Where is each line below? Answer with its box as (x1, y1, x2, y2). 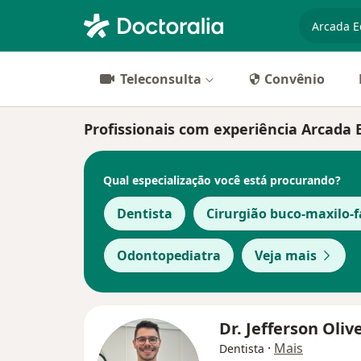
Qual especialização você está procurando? (103, 172, 341, 188)
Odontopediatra (117, 247, 221, 264)
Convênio (264, 70, 325, 88)
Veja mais (255, 247, 317, 264)
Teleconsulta (120, 70, 201, 88)
